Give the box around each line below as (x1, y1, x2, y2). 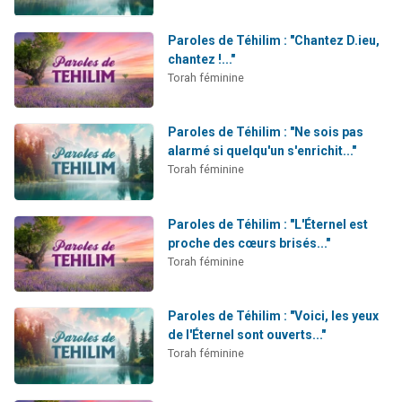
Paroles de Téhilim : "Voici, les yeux (167, 309, 379, 324)
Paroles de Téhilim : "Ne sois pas (167, 125, 363, 140)
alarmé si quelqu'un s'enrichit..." (167, 144, 356, 159)
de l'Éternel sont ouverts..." (167, 328, 326, 343)
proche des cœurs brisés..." (167, 235, 330, 250)
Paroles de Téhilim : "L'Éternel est (167, 216, 368, 232)
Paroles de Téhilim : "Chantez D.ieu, (167, 32, 380, 48)
